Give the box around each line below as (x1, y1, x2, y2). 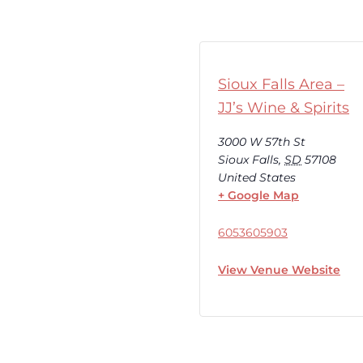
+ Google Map (218, 187, 299, 203)
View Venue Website (218, 262, 340, 277)
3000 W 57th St (218, 134, 305, 149)
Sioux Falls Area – (218, 75, 344, 93)
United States (218, 169, 296, 185)
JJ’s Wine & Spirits (218, 98, 349, 117)
